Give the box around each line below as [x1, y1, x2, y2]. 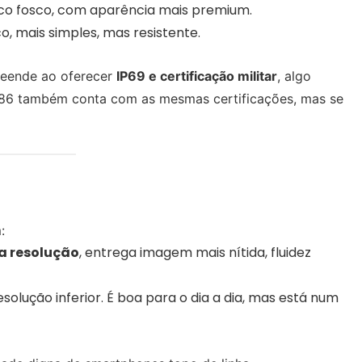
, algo [277, 67, 311, 84]
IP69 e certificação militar [116, 67, 277, 84]
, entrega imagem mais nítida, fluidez [79, 243, 311, 263]
